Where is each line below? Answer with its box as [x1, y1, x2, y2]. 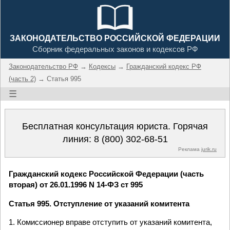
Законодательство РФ [9, 63, 78, 70]
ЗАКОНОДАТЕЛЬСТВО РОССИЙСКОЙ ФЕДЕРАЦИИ [10, 34, 220, 43]
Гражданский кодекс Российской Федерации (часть [9, 169, 204, 178]
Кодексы [89, 63, 116, 70]
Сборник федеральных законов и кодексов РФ [32, 45, 198, 53]
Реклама [178, 146, 201, 152]
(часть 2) [9, 75, 36, 83]
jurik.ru [201, 146, 217, 152]
